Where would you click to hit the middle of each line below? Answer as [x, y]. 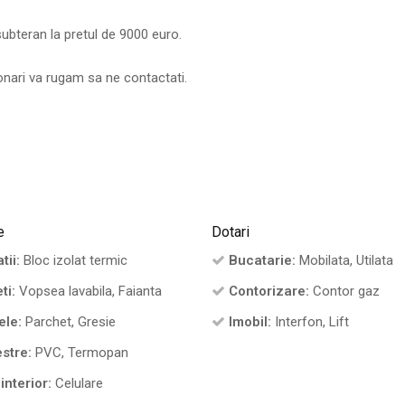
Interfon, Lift [310, 322]
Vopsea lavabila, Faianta [89, 292]
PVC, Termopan [80, 353]
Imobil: [250, 322]
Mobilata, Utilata [344, 261]
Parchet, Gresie [69, 322]
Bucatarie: [262, 261]
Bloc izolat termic [74, 261]
